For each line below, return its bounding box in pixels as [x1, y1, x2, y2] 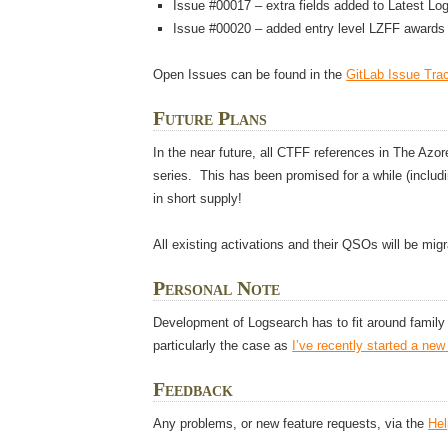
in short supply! [153, 191, 243, 207]
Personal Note [153, 278, 281, 300]
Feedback [153, 379, 234, 401]
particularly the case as [153, 338, 293, 354]
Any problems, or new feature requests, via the [153, 416, 429, 432]
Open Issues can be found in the [153, 67, 347, 83]
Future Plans [153, 108, 268, 130]
